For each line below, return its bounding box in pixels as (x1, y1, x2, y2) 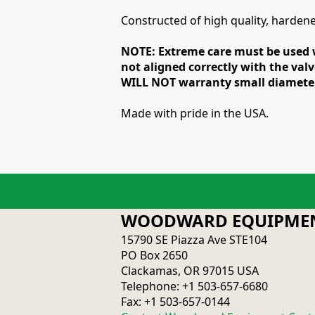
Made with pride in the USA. (121, 105, 269, 121)
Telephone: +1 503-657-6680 (121, 278, 268, 294)
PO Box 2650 (121, 247, 188, 263)
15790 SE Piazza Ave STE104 (121, 232, 267, 247)
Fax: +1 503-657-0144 (121, 294, 230, 309)
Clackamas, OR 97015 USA (121, 263, 259, 278)
